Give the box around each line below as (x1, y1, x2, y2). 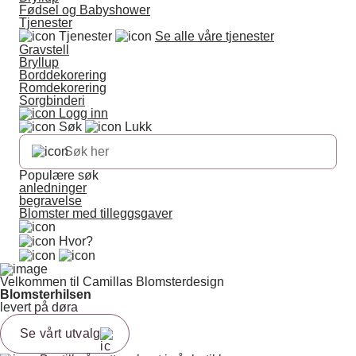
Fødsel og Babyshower (19, 3, 150, 17)
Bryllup (19, 56, 59, 69)
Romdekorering (19, 81, 106, 95)
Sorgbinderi (19, 94, 85, 107)
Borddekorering (19, 68, 106, 82)
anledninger (19, 181, 87, 195)
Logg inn (59, 106, 108, 120)
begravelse (19, 194, 82, 207)
